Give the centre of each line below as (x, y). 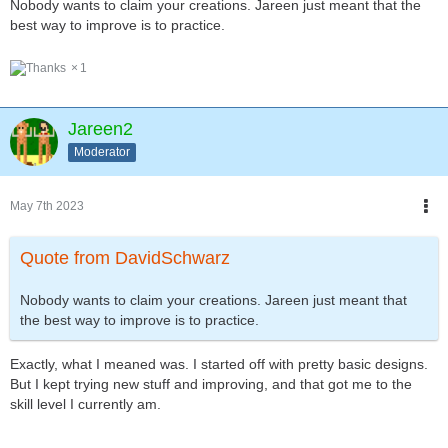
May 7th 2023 (47, 206)
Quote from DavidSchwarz (125, 258)
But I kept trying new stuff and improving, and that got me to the (211, 384)
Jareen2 (100, 129)
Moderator (102, 152)
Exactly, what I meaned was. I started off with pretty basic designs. (219, 364)
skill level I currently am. (85, 404)
